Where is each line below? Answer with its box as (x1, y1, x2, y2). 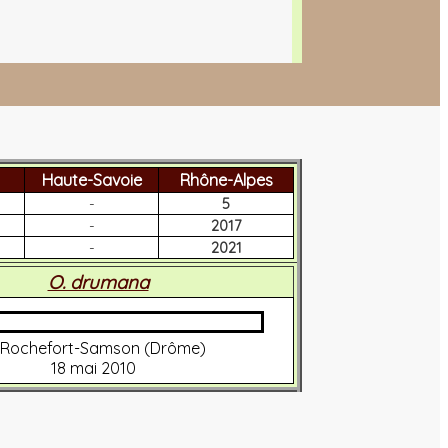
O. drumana (47, 269, 149, 294)
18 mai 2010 (50, 357, 136, 378)
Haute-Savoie (41, 169, 142, 190)
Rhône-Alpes (179, 169, 273, 190)
